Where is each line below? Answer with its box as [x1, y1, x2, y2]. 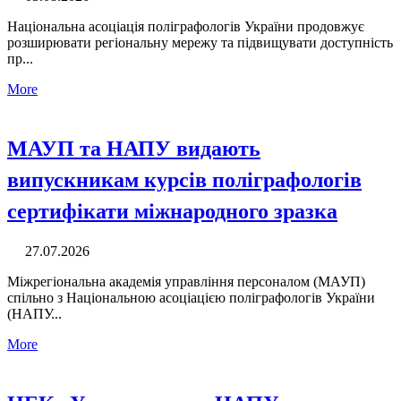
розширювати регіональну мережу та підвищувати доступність [7, 35, 393, 51]
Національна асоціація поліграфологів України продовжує [7, 19, 364, 35]
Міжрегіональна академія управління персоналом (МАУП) [7, 273, 365, 289]
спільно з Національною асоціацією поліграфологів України [7, 289, 375, 305]
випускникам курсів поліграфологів [7, 163, 362, 195]
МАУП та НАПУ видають [7, 132, 260, 164]
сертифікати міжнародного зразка [7, 194, 337, 226]
